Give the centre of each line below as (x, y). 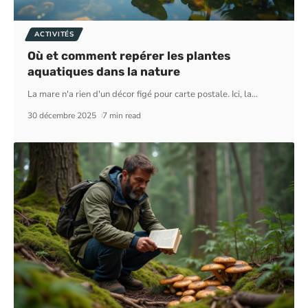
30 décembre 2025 (62, 116)
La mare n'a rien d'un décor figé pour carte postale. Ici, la (140, 95)
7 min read (121, 116)
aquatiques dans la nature (104, 72)
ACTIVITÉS (54, 35)
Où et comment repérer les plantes (129, 56)
